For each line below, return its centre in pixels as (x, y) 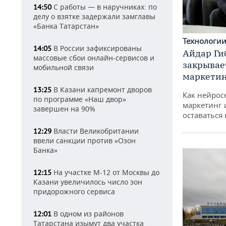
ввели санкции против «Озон (84, 140)
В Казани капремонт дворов (102, 90)
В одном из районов (88, 214)
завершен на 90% (64, 109)
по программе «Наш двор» (80, 99)
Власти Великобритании (95, 131)
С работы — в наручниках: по (104, 7)
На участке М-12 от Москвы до (105, 172)
